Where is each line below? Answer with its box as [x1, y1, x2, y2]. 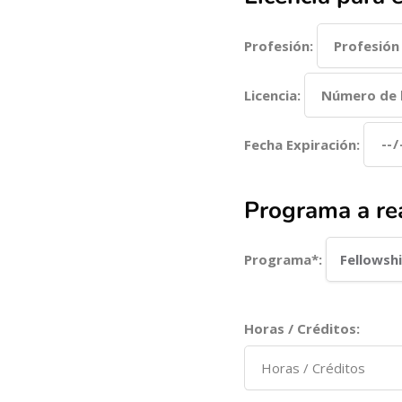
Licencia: [244, 85, 305, 104]
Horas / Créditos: [244, 319, 361, 337]
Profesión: [244, 36, 318, 55]
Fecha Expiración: [244, 135, 364, 153]
